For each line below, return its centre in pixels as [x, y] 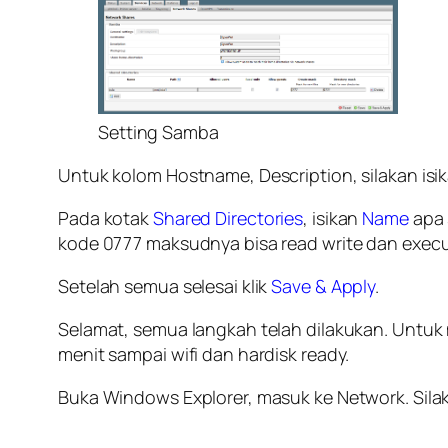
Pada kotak [105, 217]
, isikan [333, 217]
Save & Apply [323, 285]
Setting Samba [158, 131]
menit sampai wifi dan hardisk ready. [204, 353]
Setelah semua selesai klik [165, 285]
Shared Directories [228, 217]
